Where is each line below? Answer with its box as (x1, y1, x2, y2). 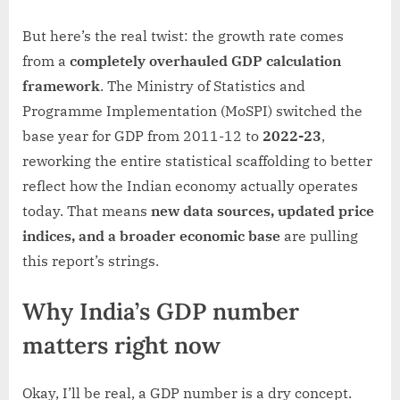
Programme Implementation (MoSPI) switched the (22, 101, 362, 120)
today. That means (22, 201, 151, 220)
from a (22, 51, 70, 70)
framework (22, 76, 100, 95)
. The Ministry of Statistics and (100, 76, 305, 95)
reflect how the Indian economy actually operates (22, 176, 358, 195)
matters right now (22, 329, 221, 360)
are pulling (280, 226, 358, 245)
